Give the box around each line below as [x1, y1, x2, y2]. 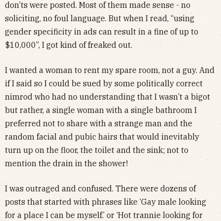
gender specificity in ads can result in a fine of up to [5, 26, 198, 37]
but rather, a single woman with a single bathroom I [5, 105, 197, 115]
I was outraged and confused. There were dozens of [5, 183, 196, 193]
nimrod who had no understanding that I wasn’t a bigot [5, 91, 210, 102]
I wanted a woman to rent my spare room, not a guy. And [5, 65, 215, 75]
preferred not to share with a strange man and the [5, 118, 192, 128]
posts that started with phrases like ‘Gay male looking [5, 196, 206, 207]
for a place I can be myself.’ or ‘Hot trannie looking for [5, 210, 203, 220]
